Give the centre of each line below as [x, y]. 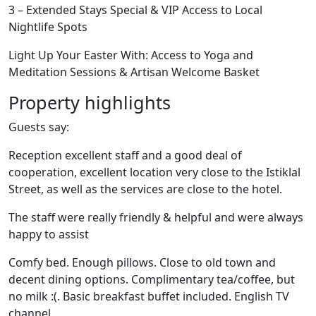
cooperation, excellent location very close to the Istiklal [154, 172]
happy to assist [49, 234]
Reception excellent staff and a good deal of [125, 155]
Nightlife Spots [48, 27]
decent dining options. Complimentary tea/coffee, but [152, 279]
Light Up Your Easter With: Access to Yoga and [131, 55]
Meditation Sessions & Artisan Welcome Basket [134, 72]
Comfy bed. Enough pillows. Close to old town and [142, 262]
